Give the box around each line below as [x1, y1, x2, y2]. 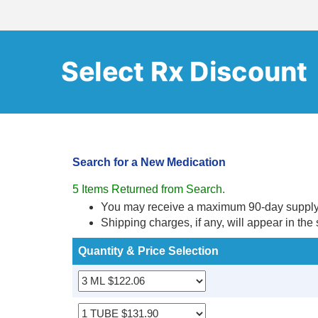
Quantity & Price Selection [78, 245, 219, 257]
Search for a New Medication [72, 156, 226, 168]
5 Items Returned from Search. [72, 183, 225, 195]
